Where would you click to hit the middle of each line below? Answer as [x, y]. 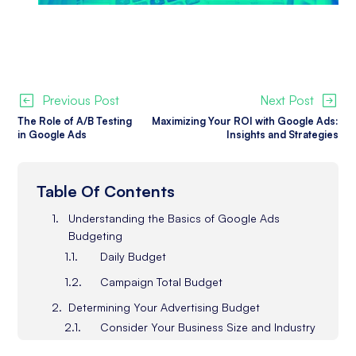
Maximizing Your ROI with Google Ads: [245, 121]
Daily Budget [133, 256]
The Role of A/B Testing [75, 121]
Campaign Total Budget [162, 281]
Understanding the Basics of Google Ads [174, 218]
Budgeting [96, 236]
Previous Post [80, 100]
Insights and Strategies [282, 134]
